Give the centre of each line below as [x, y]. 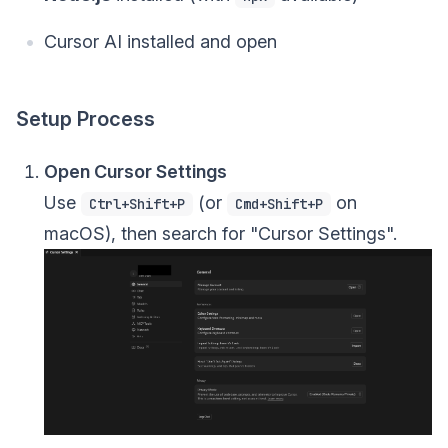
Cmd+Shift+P [279, 203]
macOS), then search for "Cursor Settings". [220, 233]
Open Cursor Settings [135, 171]
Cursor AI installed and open [160, 41]
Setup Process [85, 118]
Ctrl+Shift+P [137, 203]
